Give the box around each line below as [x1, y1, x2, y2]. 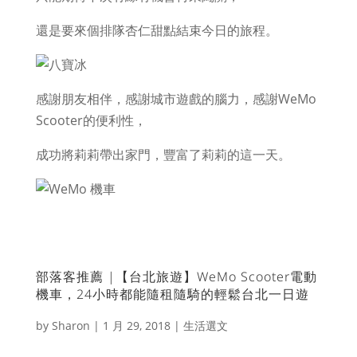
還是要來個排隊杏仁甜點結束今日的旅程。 [35, 21, 278, 39]
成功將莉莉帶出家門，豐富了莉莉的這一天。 [35, 145, 291, 163]
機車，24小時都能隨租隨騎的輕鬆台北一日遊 [35, 284, 309, 303]
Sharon [51, 317, 90, 333]
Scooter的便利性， [35, 111, 147, 129]
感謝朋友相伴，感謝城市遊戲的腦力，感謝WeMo [35, 89, 316, 108]
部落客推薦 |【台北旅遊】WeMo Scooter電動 [35, 267, 317, 285]
